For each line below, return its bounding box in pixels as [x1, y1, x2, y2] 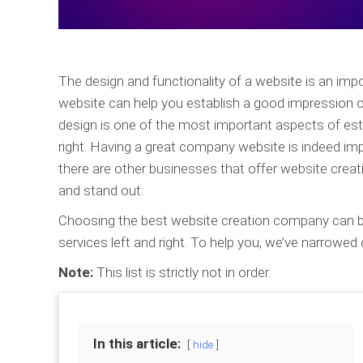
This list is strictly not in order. [96, 263, 271, 280]
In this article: [93, 335, 181, 352]
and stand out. [58, 181, 143, 199]
